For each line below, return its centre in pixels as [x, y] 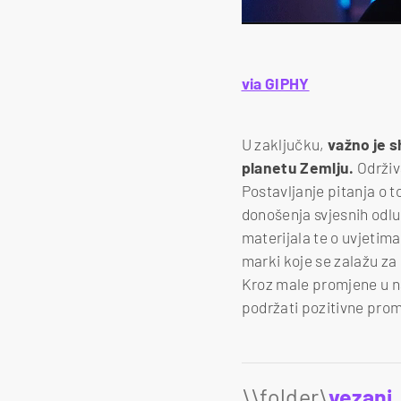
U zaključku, [284, 144]
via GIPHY [275, 84]
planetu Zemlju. [299, 167]
